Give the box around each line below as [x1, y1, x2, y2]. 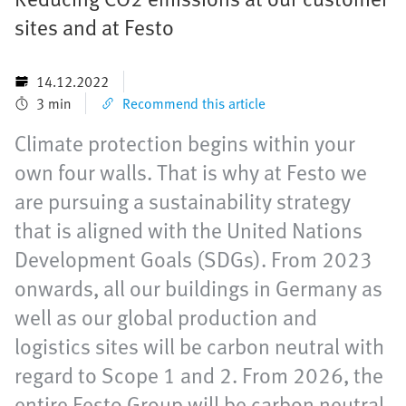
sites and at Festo [14, 11, 174, 43]
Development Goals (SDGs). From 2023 [14, 243, 372, 275]
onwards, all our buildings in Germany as [14, 272, 382, 304]
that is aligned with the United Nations [14, 214, 362, 246]
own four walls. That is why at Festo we [14, 156, 367, 188]
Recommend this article [122, 92, 266, 115]
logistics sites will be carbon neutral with [14, 330, 384, 362]
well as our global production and [14, 301, 317, 333]
